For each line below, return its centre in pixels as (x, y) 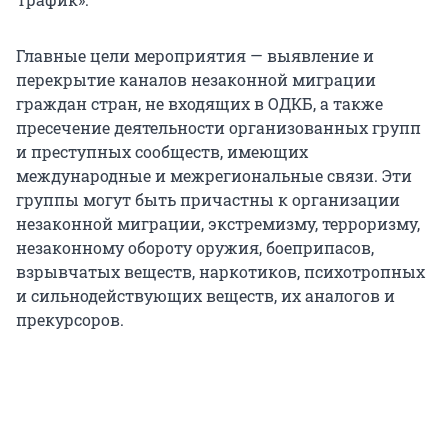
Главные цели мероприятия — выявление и (195, 56)
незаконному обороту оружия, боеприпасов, (195, 248)
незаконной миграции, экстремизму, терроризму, (218, 224)
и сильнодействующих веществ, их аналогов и (205, 296)
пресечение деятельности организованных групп (218, 128)
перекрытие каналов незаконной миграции (196, 80)
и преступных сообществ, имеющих (162, 152)
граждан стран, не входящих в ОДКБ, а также (199, 104)
